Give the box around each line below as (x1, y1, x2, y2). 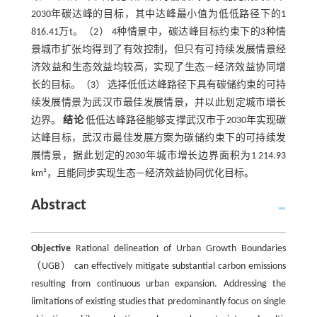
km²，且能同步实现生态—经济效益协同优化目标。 (30, 168, 254, 179)
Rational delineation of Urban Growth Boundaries (70, 243, 287, 254)
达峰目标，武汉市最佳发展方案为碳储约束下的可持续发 (30, 133, 287, 144)
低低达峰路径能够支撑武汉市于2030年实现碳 (83, 115, 287, 126)
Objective (30, 243, 71, 254)
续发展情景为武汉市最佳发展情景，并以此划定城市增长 (30, 98, 287, 108)
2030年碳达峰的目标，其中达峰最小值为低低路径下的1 (30, 9, 287, 20)
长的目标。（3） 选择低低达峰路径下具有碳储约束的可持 (30, 80, 287, 91)
